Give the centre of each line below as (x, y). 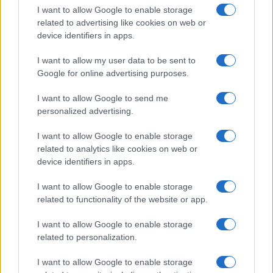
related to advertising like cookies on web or (122, 23)
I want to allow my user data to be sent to (116, 60)
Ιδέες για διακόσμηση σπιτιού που (161, 37)
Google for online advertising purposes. (113, 73)
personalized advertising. (85, 111)
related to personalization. (87, 237)
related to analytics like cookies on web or (117, 149)
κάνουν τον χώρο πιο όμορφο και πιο (168, 51)
